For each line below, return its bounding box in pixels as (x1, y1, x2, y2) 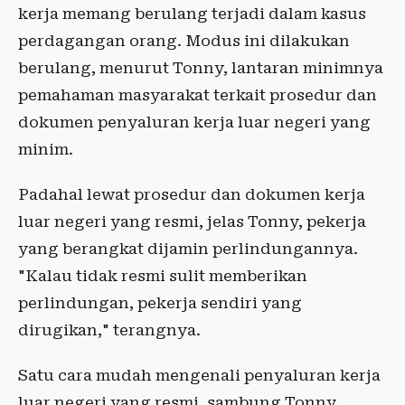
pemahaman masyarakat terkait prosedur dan (18, 86, 377, 105)
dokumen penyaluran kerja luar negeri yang (18, 113, 371, 132)
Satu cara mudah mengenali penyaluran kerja (18, 366, 381, 385)
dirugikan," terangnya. (18, 321, 201, 340)
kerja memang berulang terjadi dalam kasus (18, 5, 366, 24)
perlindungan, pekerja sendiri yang (18, 294, 302, 313)
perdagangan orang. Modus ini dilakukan (18, 32, 350, 51)
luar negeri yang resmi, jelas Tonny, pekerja (18, 212, 366, 231)
